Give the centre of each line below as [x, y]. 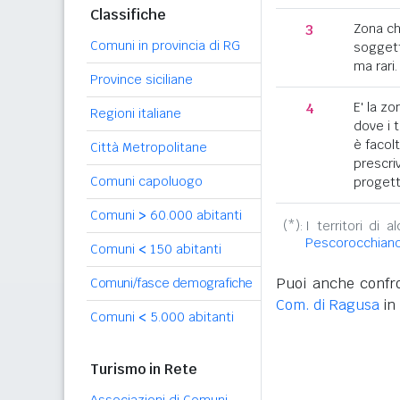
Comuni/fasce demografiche [171, 283]
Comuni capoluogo [146, 181]
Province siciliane [142, 79]
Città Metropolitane [149, 147]
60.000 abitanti [194, 215]
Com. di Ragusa [328, 305]
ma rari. [375, 66]
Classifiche [128, 15]
